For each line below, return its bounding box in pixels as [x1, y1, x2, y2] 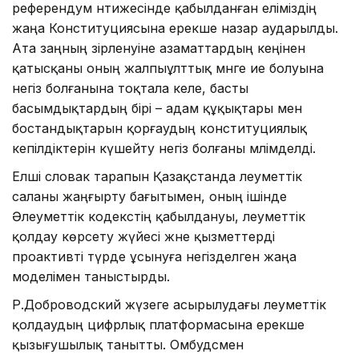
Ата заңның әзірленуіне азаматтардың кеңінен [12, 39, 305, 56]
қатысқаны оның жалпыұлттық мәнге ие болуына [12, 59, 324, 76]
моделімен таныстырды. [12, 268, 170, 284]
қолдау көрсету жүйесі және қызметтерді [12, 228, 275, 244]
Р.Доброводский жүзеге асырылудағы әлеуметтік [12, 296, 326, 313]
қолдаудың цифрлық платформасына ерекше [12, 316, 305, 333]
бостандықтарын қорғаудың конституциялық [12, 119, 307, 136]
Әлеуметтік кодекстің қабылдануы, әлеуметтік [12, 208, 305, 224]
